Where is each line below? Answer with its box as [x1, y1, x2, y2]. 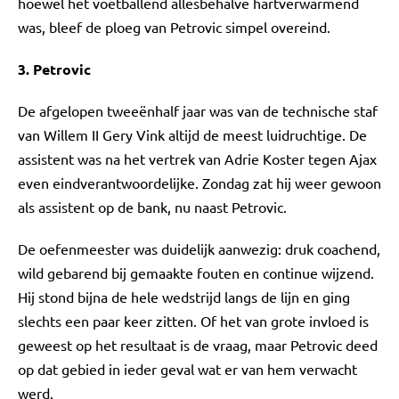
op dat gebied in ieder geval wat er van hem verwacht [18, 360, 357, 378]
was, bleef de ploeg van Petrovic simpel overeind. [18, 18, 330, 36]
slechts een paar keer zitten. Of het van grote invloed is [18, 312, 369, 330]
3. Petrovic [18, 60, 91, 78]
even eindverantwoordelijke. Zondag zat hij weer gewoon [18, 174, 381, 191]
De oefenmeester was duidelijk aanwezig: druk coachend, [18, 240, 380, 257]
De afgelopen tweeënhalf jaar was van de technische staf [18, 102, 378, 119]
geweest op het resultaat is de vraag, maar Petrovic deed [18, 336, 378, 354]
